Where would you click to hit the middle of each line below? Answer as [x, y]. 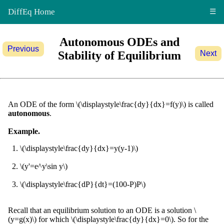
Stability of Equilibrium [119, 55]
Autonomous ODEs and [119, 42]
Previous [23, 49]
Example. [24, 131]
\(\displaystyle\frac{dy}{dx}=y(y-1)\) [79, 148]
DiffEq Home [31, 12]
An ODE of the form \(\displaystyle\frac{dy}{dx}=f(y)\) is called [111, 104]
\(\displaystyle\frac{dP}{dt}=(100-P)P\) [83, 184]
